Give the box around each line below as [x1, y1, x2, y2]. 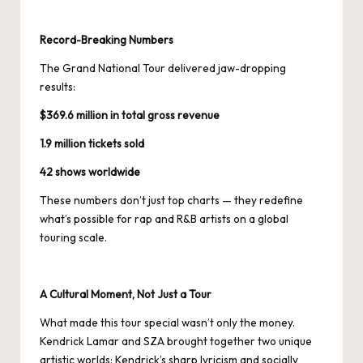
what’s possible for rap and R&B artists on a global [40, 211, 288, 226]
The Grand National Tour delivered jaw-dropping [40, 61, 286, 75]
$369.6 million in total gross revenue [40, 108, 220, 122]
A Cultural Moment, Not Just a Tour [40, 287, 211, 301]
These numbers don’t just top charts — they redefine [40, 193, 303, 207]
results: [40, 79, 75, 94]
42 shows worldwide [40, 164, 140, 179]
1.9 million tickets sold [40, 136, 144, 151]
